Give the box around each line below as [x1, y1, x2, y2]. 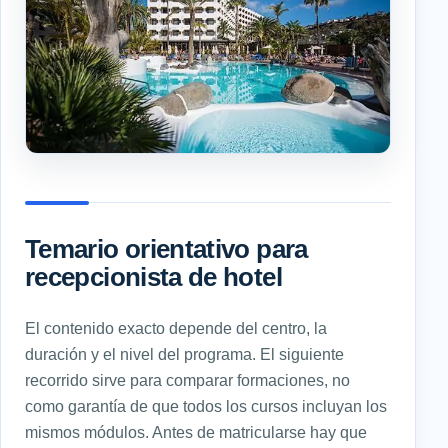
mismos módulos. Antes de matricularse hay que [25, 422, 367, 441]
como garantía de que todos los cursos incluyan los [25, 396, 387, 415]
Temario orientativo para [25, 234, 308, 263]
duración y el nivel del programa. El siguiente [25, 344, 344, 363]
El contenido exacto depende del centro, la [25, 318, 327, 337]
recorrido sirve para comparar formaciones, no [25, 370, 350, 389]
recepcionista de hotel [25, 262, 282, 291]
